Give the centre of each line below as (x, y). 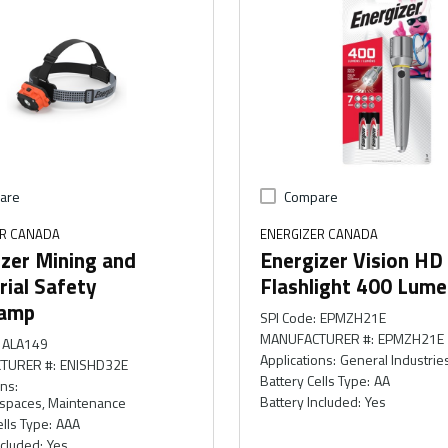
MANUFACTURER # (315, 338)
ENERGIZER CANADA (318, 233)
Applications (296, 359)
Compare (310, 196)
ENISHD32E (93, 364)
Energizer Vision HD (351, 259)
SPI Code (286, 317)
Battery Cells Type (313, 380)
